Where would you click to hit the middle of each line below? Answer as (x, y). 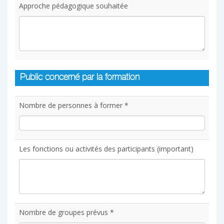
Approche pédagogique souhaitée (73, 6)
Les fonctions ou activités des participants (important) (106, 149)
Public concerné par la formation (80, 78)
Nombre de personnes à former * (74, 105)
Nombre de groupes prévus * (66, 212)
